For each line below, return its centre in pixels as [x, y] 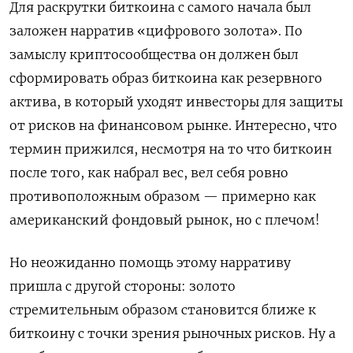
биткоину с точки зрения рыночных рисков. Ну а [173, 333]
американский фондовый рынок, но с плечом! [165, 219]
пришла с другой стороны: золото [123, 286]
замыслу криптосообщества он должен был [154, 54]
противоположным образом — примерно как [163, 196]
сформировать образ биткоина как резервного [166, 78]
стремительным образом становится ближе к [163, 309]
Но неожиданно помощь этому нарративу [150, 262]
